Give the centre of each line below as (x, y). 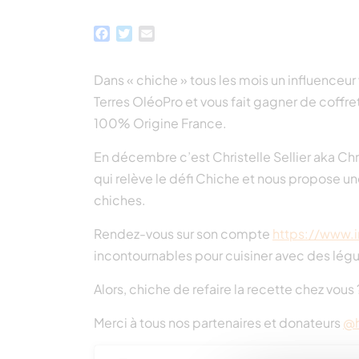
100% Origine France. (160, 123)
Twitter (153, 34)
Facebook (141, 34)
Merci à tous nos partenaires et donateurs (218, 323)
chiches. (120, 200)
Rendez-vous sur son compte (183, 234)
